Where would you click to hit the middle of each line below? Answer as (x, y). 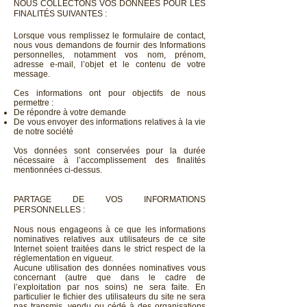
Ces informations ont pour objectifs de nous (110, 93)
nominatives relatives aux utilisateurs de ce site (110, 239)
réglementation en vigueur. (63, 258)
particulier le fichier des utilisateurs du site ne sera (110, 297)
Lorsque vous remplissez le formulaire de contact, (110, 36)
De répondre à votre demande (70, 112)
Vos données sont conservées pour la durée (110, 151)
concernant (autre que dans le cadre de (110, 278)
